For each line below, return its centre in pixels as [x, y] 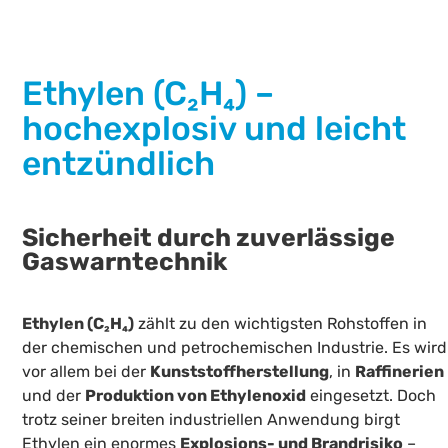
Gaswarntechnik [125, 261]
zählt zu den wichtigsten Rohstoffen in [281, 324]
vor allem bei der [86, 372]
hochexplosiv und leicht [214, 128]
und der [54, 396]
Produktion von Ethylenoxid [196, 396]
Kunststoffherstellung [240, 372]
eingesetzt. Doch [371, 396]
